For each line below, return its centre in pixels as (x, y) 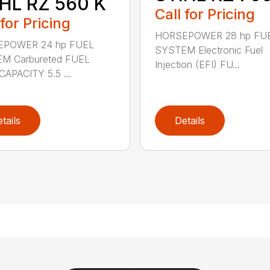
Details (190, 120)
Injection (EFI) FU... (197, 65)
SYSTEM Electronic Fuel (209, 50)
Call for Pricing (205, 14)
